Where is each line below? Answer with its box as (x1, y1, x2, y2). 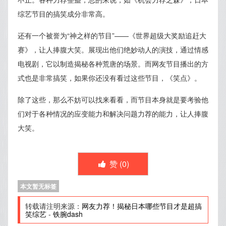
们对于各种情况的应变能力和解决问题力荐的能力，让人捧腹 (18, 108, 208, 119)
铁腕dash (53, 209, 83, 219)
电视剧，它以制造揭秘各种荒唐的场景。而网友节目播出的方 (18, 59, 208, 69)
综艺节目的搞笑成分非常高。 (18, 9, 109, 19)
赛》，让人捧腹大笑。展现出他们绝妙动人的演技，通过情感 (18, 44, 208, 55)
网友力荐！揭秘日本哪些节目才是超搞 (82, 201, 202, 211)
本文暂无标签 (20, 182, 56, 191)
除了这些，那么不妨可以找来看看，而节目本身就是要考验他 (18, 94, 208, 105)
